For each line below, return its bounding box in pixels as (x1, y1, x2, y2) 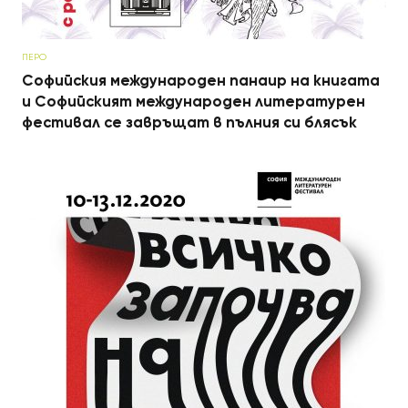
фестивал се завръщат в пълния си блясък (22, 113, 357, 133)
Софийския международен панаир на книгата (22, 71, 380, 91)
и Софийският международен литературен (22, 92, 365, 112)
